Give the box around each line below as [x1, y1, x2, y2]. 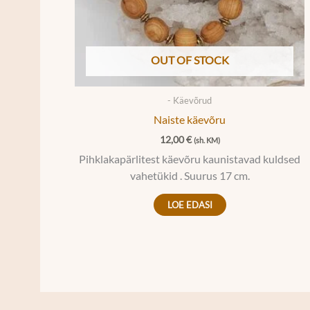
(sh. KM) [193, 135, 220, 145]
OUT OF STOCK [150, 53, 229, 66]
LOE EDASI [167, 199, 212, 210]
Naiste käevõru [154, 113, 226, 126]
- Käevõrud [167, 95, 212, 107]
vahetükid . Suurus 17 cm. [129, 169, 250, 182]
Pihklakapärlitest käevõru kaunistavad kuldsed [79, 152, 300, 165]
